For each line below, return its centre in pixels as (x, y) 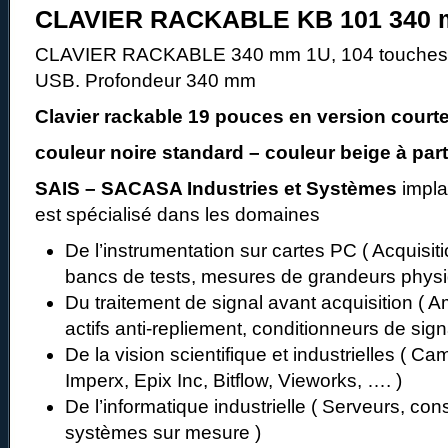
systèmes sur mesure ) (165, 432)
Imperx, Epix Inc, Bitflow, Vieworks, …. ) (236, 380)
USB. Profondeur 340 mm (145, 80)
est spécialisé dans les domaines (180, 214)
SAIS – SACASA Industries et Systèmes (216, 188)
